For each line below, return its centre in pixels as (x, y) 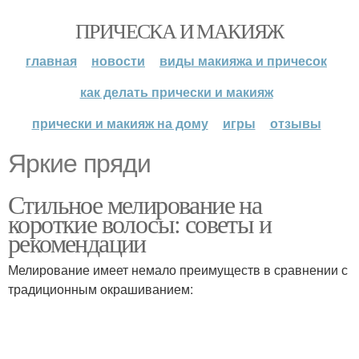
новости (118, 61)
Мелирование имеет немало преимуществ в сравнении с (178, 270)
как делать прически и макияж (176, 92)
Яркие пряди (79, 163)
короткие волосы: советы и (139, 223)
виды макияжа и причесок (243, 61)
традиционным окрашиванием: (101, 289)
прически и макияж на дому (120, 123)
